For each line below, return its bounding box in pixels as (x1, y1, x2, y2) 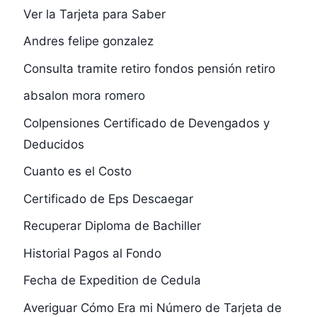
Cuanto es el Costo (23, 164, 132, 179)
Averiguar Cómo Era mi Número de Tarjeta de (23, 300, 282, 315)
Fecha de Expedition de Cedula (23, 273, 201, 288)
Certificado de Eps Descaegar (23, 191, 193, 206)
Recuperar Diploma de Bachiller (23, 219, 201, 234)
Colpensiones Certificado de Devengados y (23, 115, 270, 130)
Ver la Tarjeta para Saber (23, 6, 166, 21)
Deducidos (23, 137, 84, 151)
